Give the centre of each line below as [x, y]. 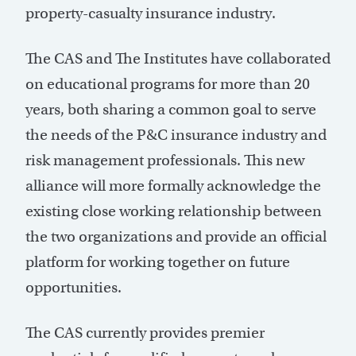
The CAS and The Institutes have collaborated [178, 59]
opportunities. [74, 288]
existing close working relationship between [174, 211]
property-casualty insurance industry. [151, 14]
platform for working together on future [158, 262]
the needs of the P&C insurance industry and [176, 135]
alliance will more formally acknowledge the [173, 186]
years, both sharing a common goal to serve [171, 110]
